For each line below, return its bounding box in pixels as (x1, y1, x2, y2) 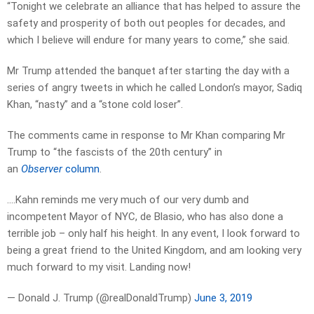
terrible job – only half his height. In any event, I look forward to (7, 227, 300, 240)
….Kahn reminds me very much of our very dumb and (7, 193, 249, 207)
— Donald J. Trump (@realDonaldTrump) (7, 292, 194, 305)
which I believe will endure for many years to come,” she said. (7, 34, 289, 47)
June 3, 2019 (194, 292, 252, 305)
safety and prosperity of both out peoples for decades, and (7, 17, 285, 30)
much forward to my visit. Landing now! (7, 261, 191, 274)
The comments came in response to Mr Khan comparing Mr (7, 129, 285, 142)
